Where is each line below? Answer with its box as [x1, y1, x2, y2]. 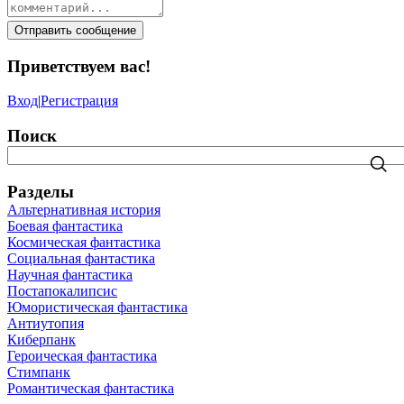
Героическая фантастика [7, 347, 157, 363]
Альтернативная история [7, 201, 161, 217]
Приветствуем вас [7, 56, 145, 76]
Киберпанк [7, 331, 76, 347]
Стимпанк [7, 363, 70, 380]
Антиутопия [7, 315, 84, 331]
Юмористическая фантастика [7, 298, 188, 315]
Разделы [7, 181, 74, 201]
